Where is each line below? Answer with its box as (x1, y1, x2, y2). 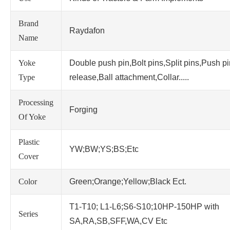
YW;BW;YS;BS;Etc (69, 145, 139, 154)
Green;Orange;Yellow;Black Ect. (69, 177, 186, 186)
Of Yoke (18, 112, 46, 122)
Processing (18, 98, 53, 107)
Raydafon (69, 26, 105, 35)
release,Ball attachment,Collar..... (69, 73, 189, 82)
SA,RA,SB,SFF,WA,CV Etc (69, 217, 167, 226)
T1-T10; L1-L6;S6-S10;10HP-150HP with (69, 202, 219, 212)
